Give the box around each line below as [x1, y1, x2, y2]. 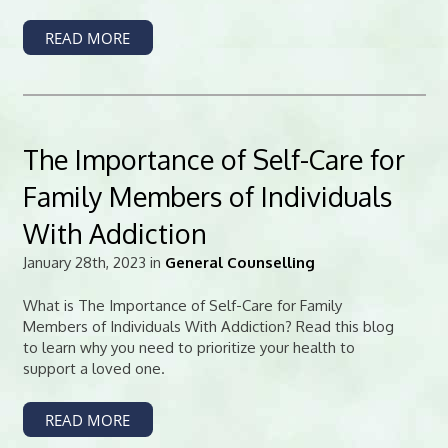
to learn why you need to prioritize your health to [22, 338, 355, 357]
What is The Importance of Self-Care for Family [22, 296, 342, 315]
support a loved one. [22, 359, 165, 378]
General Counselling [164, 252, 315, 272]
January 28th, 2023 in [22, 252, 165, 272]
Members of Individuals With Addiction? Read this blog [22, 317, 394, 336]
